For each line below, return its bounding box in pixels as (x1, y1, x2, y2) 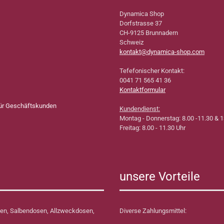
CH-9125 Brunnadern (119, 29, 179, 36)
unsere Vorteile (119, 169, 200, 183)
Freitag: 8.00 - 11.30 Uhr (119, 124, 185, 131)
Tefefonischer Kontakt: (119, 67, 184, 74)
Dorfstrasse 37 (119, 19, 162, 27)
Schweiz (119, 38, 143, 46)
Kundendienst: (119, 105, 160, 112)
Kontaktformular (119, 86, 165, 93)
